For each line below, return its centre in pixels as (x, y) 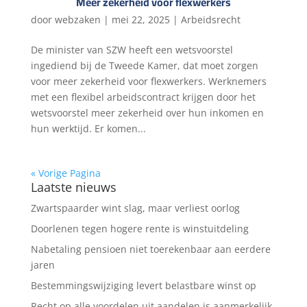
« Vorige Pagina (65, 173)
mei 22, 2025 (140, 20)
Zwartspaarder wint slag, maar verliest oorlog (135, 208)
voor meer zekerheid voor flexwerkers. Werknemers (148, 82)
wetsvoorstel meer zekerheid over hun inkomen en (147, 113)
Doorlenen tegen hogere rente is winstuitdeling (139, 229)
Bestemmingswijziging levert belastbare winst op (143, 286)
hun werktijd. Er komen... (88, 129)
